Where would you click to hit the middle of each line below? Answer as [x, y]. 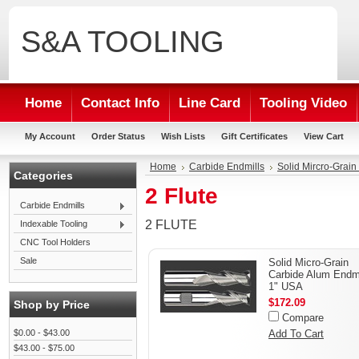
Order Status [118, 136]
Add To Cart [296, 334]
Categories [43, 175]
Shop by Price [52, 305]
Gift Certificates [254, 136]
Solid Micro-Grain [309, 262]
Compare [303, 318]
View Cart [324, 136]
